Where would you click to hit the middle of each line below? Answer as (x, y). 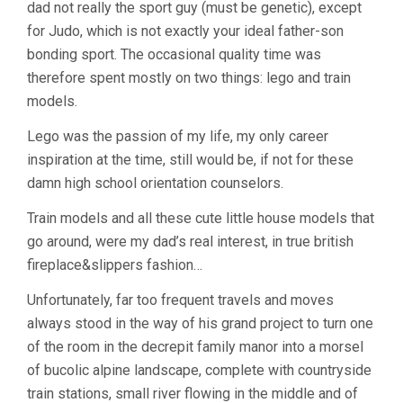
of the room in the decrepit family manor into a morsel (195, 346)
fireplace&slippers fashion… (115, 264)
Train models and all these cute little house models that (201, 218)
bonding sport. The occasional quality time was (174, 54)
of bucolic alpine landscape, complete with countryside (199, 370)
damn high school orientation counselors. (155, 183)
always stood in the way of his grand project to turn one (200, 323)
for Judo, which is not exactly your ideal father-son (185, 31)
